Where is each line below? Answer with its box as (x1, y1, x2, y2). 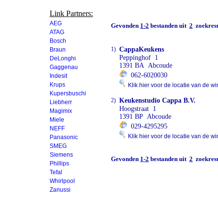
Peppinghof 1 (119, 54, 158, 61)
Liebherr (50, 99, 72, 106)
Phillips (50, 160, 69, 167)
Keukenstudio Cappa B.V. (119, 97, 196, 104)
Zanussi (50, 186, 71, 193)
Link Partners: (50, 9, 93, 18)
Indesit (50, 73, 67, 79)
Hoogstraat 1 (119, 105, 156, 112)
